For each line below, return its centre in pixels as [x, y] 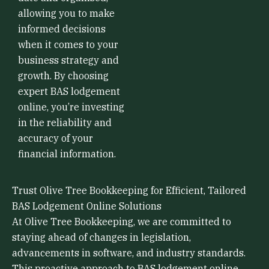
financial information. [67, 153]
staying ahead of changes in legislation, [101, 237]
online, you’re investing [71, 107]
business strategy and [68, 60]
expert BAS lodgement [69, 91]
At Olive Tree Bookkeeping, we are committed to [122, 222]
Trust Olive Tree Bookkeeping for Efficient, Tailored [129, 191]
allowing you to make [66, 13]
